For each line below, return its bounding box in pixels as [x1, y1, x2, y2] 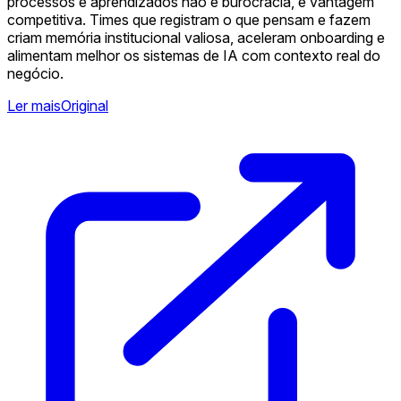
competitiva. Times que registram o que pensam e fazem [7, 10, 371, 29]
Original [61, 96, 108, 115]
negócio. [7, 64, 64, 82]
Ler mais [7, 96, 61, 115]
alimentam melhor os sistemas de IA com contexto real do [7, 46, 380, 64]
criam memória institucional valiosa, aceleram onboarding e [7, 28, 385, 47]
